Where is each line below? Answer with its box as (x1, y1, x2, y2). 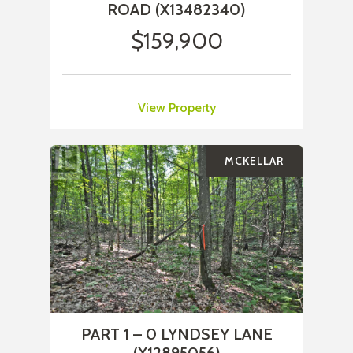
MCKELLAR (225, 154, 284, 169)
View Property (137, 100, 216, 116)
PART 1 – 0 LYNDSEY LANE (80, 325, 273, 344)
